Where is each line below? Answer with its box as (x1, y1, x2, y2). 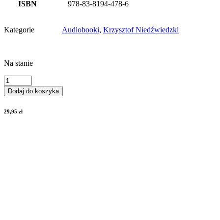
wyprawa (3, 102, 32, 110)
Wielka (3, 93, 25, 102)
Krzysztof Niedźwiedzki (103, 26, 179, 34)
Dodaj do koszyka (8, 87, 59, 95)
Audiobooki (62, 26, 99, 34)
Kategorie (4, 26, 34, 34)
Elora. (3, 84, 22, 93)
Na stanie (4, 59, 33, 68)
